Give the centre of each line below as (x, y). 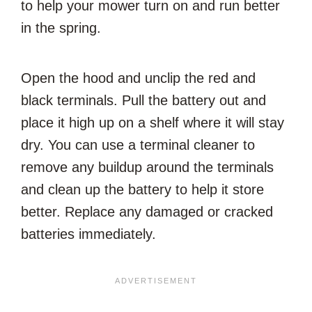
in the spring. (63, 28)
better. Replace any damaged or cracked (147, 211)
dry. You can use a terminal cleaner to (138, 145)
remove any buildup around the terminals (147, 167)
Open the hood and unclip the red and (138, 78)
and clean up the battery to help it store (142, 189)
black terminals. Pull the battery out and (143, 100)
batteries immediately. (91, 234)
